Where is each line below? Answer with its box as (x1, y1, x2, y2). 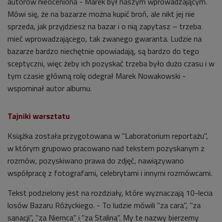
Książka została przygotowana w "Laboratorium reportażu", (7, 129, 208, 142)
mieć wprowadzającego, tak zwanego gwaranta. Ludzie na (7, 32, 202, 45)
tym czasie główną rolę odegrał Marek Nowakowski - (7, 69, 186, 82)
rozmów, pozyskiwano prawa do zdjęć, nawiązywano (7, 154, 184, 166)
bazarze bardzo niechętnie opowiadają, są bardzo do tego (7, 45, 199, 57)
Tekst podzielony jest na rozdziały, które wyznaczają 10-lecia (7, 186, 213, 199)
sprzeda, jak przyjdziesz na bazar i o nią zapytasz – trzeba (7, 20, 201, 32)
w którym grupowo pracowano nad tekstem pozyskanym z (7, 142, 205, 154)
